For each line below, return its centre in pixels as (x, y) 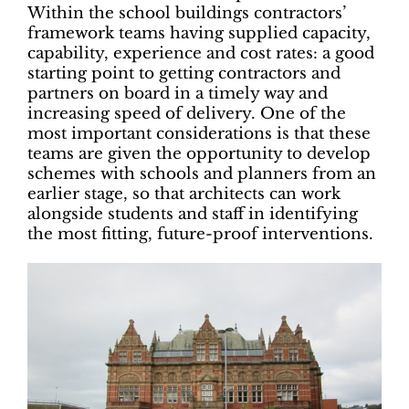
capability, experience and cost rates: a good (201, 53)
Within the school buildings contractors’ (187, 13)
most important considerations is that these (199, 133)
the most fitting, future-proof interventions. (200, 234)
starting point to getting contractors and (184, 73)
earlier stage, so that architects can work (184, 194)
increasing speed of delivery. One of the (187, 113)
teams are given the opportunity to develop (199, 153)
